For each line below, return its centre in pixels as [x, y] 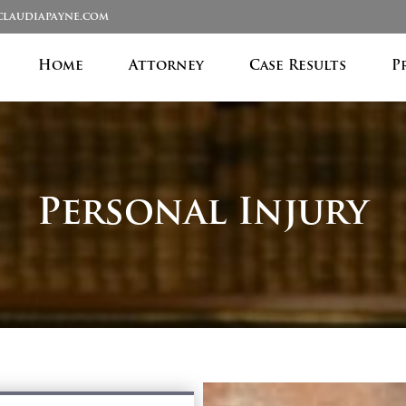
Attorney [166, 67]
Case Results [298, 67]
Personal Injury [203, 214]
